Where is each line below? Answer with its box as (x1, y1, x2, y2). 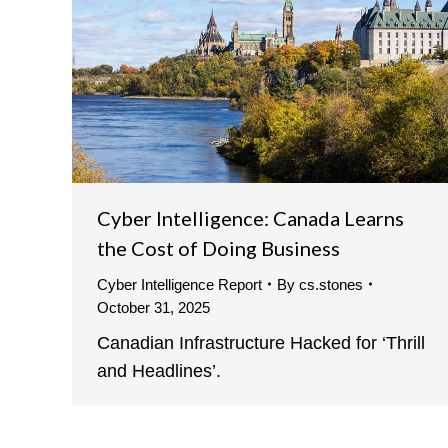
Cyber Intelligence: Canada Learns (97, 205, 404, 230)
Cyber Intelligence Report (97, 275, 262, 293)
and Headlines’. (97, 360, 221, 381)
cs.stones (299, 275, 363, 293)
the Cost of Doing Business (97, 235, 340, 260)
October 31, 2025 (97, 298, 210, 316)
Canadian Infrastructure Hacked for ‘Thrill (97, 332, 425, 353)
